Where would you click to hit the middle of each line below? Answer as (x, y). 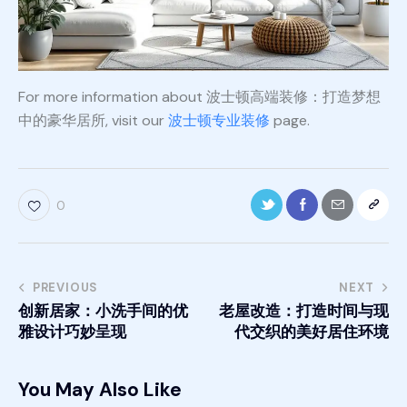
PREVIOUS (65, 288)
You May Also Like (100, 390)
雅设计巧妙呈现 (72, 332)
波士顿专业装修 (219, 121)
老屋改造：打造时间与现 (304, 311)
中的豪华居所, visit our (93, 121)
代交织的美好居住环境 (312, 332)
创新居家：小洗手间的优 (103, 311)
